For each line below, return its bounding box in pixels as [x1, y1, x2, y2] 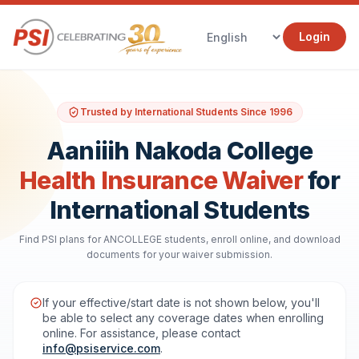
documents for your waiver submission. [87, 248, 272, 260]
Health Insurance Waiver [19, 166, 303, 195]
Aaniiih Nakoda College [46, 136, 313, 165]
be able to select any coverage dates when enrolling [42, 311, 324, 325]
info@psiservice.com [42, 341, 160, 355]
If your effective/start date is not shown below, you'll [42, 296, 320, 309]
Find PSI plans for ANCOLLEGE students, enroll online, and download [18, 233, 341, 245]
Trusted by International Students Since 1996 [79, 106, 292, 118]
